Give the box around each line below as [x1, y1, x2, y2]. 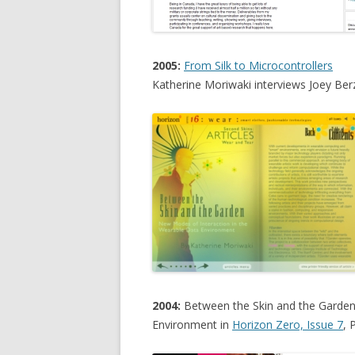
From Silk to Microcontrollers [184, 58, 333, 73]
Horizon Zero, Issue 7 [232, 317, 343, 332]
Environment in [152, 317, 232, 332]
